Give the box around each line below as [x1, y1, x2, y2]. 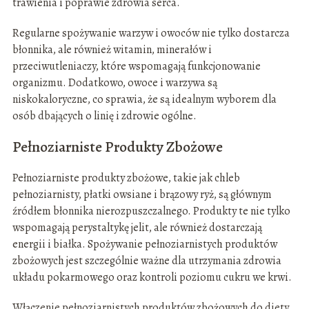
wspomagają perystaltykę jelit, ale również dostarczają [12, 220, 262, 236]
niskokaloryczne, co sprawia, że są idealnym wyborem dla [12, 92, 277, 108]
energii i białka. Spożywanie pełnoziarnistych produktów [12, 237, 277, 252]
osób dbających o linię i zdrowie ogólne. [12, 108, 197, 124]
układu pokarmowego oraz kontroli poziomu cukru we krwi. [12, 270, 292, 286]
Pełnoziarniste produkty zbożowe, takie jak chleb [12, 170, 240, 186]
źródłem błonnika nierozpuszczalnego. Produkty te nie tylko [12, 203, 290, 219]
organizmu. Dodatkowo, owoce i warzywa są [12, 75, 217, 91]
